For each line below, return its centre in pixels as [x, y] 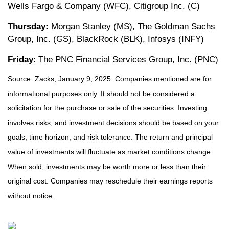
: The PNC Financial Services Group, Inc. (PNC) [126, 60]
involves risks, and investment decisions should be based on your [113, 123]
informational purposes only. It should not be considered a [101, 93]
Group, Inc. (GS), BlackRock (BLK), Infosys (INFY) [106, 39]
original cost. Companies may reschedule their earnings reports [110, 181]
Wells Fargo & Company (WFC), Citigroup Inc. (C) [104, 6]
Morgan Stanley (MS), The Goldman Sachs [132, 27]
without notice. [31, 196]
